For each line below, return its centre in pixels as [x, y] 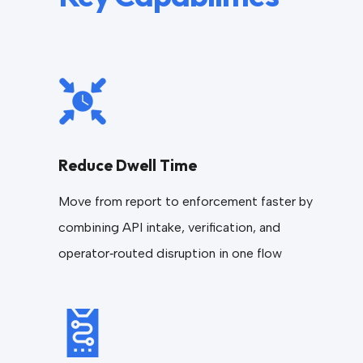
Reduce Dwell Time [128, 165]
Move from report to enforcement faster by [186, 201]
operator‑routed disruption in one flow [170, 253]
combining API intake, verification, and [169, 227]
